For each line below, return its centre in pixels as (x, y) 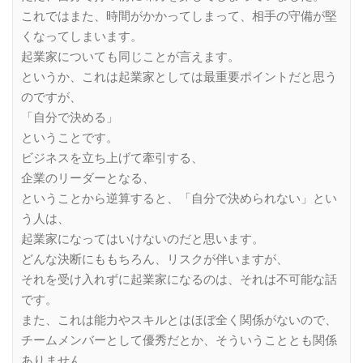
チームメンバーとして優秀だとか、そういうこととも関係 (179, 340)
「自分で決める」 (70, 117)
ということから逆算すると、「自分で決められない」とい (179, 198)
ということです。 (70, 137)
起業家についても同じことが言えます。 (130, 56)
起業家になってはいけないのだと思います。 (143, 239)
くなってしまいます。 (82, 36)
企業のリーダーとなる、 (88, 178)
